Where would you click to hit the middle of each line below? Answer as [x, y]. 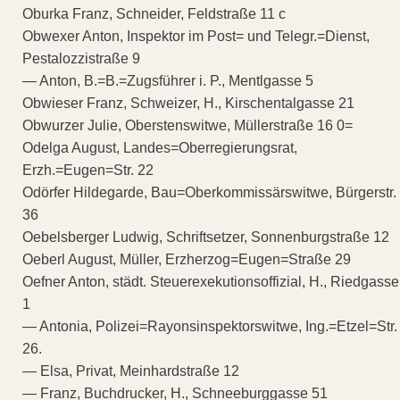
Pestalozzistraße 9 [81, 58]
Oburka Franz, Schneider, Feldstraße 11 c [154, 13]
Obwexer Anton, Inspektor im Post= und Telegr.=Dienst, [196, 36]
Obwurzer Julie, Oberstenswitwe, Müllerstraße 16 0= [187, 125]
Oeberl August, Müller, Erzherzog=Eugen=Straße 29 [187, 259]
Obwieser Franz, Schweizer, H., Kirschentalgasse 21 [188, 103]
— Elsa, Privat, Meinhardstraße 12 [131, 371]
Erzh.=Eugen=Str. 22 [88, 170]
